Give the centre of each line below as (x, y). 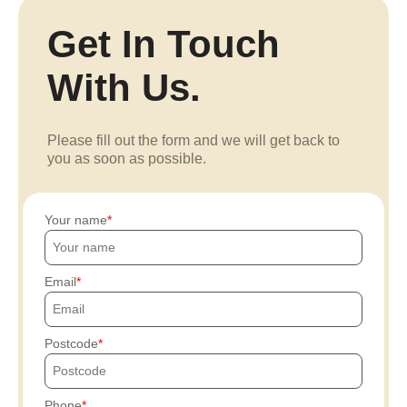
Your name (76, 220)
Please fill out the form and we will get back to (194, 140)
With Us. (124, 88)
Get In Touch (164, 44)
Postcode (71, 343)
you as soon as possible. (127, 159)
